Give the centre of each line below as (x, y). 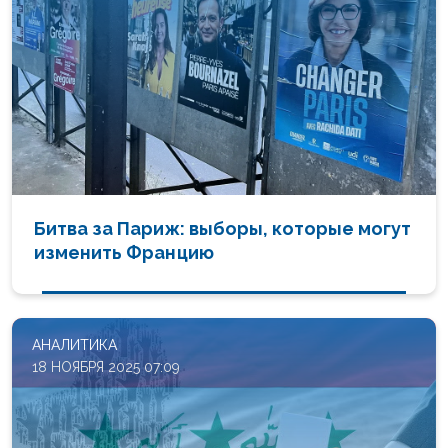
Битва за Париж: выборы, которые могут (223, 228)
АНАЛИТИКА (74, 344)
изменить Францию (124, 252)
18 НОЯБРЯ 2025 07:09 (106, 366)
